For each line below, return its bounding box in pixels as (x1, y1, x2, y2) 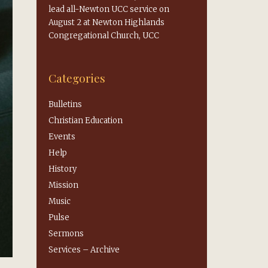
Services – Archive (48, 245, 120, 255)
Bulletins (48, 99, 82, 109)
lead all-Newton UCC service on (48, 4, 169, 14)
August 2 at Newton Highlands (48, 17, 165, 28)
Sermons (48, 229, 84, 239)
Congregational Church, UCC (48, 31, 159, 41)
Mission (48, 180, 78, 190)
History (48, 164, 77, 174)
